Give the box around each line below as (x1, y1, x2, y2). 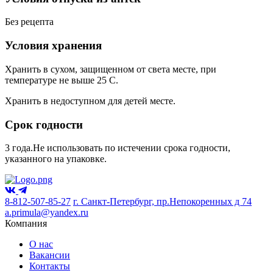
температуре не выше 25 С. (5, 74, 118, 85)
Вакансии (29, 250, 70, 261)
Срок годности (5, 118, 83, 131)
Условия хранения (5, 39, 102, 52)
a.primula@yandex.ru (5, 207, 88, 218)
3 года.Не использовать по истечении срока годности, (5, 143, 230, 154)
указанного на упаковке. (5, 154, 107, 165)
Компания (5, 218, 47, 229)
